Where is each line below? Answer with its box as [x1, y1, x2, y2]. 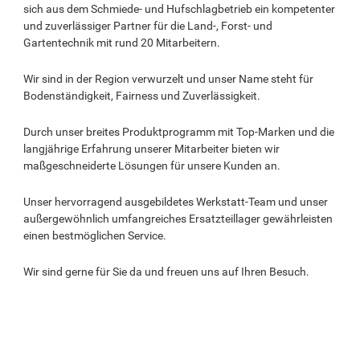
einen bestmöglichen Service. [22, 228, 166, 243]
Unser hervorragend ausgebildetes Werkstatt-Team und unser [22, 194, 328, 209]
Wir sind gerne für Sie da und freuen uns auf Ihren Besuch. [22, 264, 309, 279]
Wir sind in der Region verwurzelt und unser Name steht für [22, 72, 313, 86]
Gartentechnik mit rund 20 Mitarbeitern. [22, 35, 220, 50]
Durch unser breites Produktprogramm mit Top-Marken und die [22, 125, 334, 139]
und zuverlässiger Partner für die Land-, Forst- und [22, 18, 272, 33]
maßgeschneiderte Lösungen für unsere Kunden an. [22, 158, 280, 173]
